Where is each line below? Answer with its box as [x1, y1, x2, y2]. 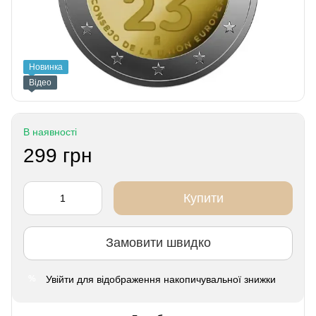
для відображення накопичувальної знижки [74, 273, 276, 285]
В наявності [23, 126, 77, 138]
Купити [183, 190, 224, 205]
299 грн [23, 144, 92, 166]
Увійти [46, 273, 74, 285]
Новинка [29, 61, 63, 72]
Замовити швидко [105, 236, 211, 250]
